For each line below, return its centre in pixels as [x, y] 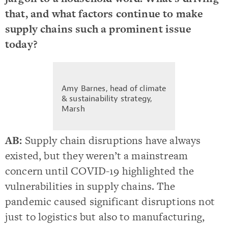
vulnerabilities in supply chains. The [90, 186]
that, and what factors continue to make [104, 14]
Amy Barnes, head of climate [114, 88]
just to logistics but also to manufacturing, [105, 216]
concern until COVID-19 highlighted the [100, 170]
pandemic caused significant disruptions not [110, 201]
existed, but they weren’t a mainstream [97, 155]
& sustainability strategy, [107, 98]
